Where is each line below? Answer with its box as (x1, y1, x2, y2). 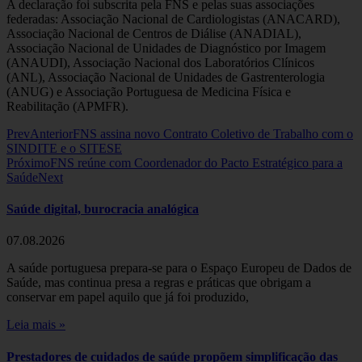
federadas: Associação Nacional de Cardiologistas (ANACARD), (6, 11, 340, 26)
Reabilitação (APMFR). (6, 99, 128, 113)
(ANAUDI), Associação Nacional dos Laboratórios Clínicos (6, 55, 314, 69)
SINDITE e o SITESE (6, 141, 122, 155)
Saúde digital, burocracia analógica (6, 202, 199, 217)
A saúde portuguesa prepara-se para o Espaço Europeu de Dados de (6, 261, 351, 276)
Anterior (30, 126, 73, 141)
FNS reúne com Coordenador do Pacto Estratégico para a (50, 155, 343, 170)
